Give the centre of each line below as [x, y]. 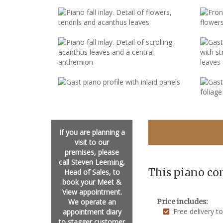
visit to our [92, 142]
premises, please [92, 152]
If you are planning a [92, 132]
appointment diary [92, 212]
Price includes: [182, 202]
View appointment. [92, 192]
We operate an [92, 202]
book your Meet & [92, 182]
